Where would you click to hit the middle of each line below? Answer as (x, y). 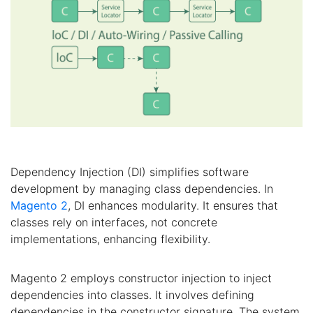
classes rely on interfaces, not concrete (114, 222)
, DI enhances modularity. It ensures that (173, 205)
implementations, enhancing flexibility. (110, 239)
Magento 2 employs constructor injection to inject (141, 278)
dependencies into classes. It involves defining (132, 295)
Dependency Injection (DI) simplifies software (130, 172)
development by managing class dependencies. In (142, 189)
